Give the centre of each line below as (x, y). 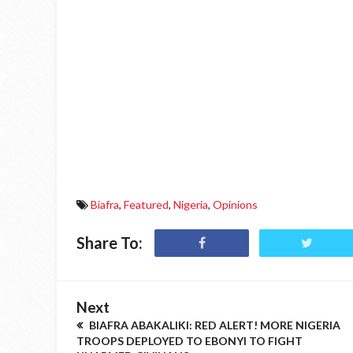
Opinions (235, 204)
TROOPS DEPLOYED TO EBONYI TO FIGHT (190, 341)
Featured (146, 204)
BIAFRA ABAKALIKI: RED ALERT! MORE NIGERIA (214, 325)
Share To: (110, 243)
